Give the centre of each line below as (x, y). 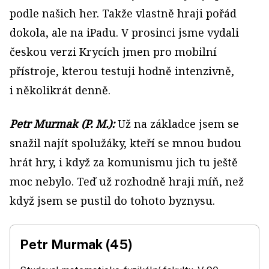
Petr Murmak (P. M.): (62, 124)
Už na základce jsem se (177, 124)
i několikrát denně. (60, 90)
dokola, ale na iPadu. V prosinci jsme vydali (124, 32)
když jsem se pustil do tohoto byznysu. (112, 201)
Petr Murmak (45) (76, 244)
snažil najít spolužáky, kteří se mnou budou (125, 143)
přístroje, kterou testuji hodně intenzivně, (122, 71)
